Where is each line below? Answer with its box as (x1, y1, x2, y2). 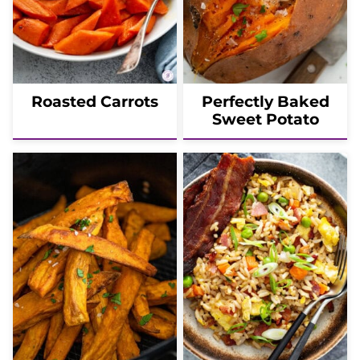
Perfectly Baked (201, 92, 329, 111)
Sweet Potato (211, 109, 319, 129)
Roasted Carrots (31, 92, 158, 111)
